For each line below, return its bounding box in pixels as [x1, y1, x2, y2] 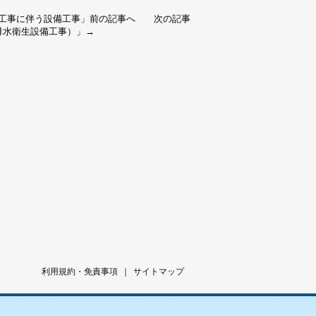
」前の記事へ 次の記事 [80, 13, 190, 24]
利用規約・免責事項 [42, 267, 118, 276]
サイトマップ [133, 267, 184, 276]
